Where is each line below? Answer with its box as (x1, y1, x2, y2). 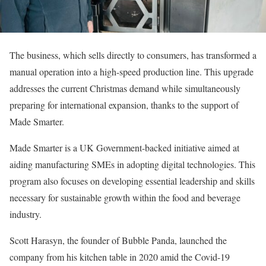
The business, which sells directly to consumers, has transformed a (9, 49, 256, 62)
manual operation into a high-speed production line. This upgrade (9, 65, 254, 78)
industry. (9, 208, 42, 221)
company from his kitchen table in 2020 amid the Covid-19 (9, 251, 230, 264)
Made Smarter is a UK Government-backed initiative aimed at (9, 141, 239, 154)
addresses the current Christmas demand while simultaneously (9, 82, 240, 95)
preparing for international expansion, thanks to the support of (9, 99, 239, 112)
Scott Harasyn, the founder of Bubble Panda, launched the (9, 234, 227, 247)
